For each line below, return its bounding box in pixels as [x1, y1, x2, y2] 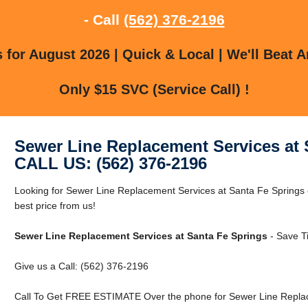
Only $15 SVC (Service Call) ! [58, 81, 250, 97]
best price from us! [14, 199, 96, 211]
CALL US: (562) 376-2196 [14, 153, 207, 173]
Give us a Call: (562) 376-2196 [14, 260, 148, 272]
